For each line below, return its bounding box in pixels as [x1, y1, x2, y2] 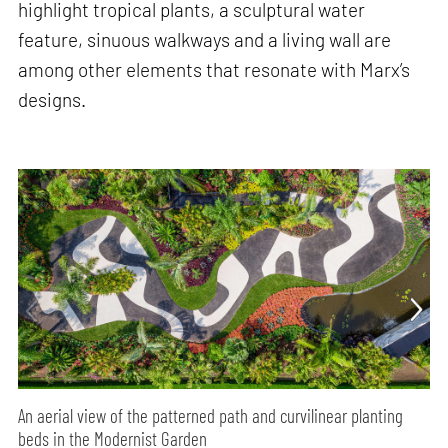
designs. [18, 87, 87, 111]
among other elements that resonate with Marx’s [18, 57, 411, 81]
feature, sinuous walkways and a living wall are [18, 27, 392, 51]
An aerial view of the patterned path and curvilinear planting [18, 404, 404, 428]
